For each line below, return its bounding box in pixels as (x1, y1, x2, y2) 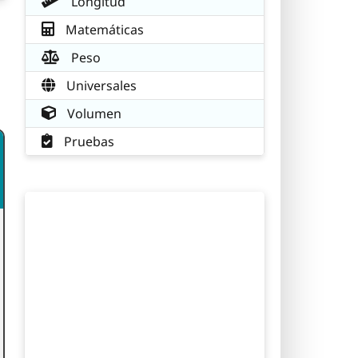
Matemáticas (62, 20, 144, 38)
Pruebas (61, 132, 114, 150)
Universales (63, 76, 137, 94)
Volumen (64, 104, 121, 122)
